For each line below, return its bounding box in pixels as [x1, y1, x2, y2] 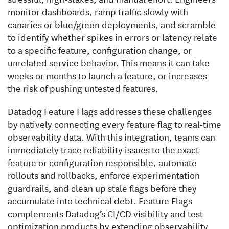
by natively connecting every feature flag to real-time [8, 117, 221, 130]
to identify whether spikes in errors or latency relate [8, 30, 217, 43]
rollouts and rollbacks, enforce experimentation [8, 168, 200, 181]
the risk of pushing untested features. [8, 81, 158, 95]
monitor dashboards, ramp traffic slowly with [8, 5, 188, 18]
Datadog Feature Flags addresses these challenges [8, 104, 212, 118]
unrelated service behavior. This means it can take [8, 56, 210, 69]
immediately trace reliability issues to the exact [8, 143, 199, 156]
